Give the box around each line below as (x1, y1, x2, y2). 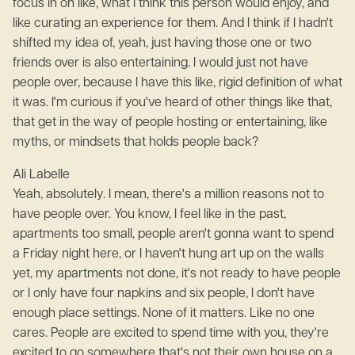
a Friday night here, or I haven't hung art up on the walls (13, 248, 324, 261)
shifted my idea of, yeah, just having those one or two (13, 37, 311, 50)
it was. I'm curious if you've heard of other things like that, (13, 97, 332, 109)
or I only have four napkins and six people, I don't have (13, 288, 315, 300)
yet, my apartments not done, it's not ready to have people (13, 268, 341, 281)
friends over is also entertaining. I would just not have (13, 57, 308, 70)
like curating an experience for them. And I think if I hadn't (13, 17, 333, 30)
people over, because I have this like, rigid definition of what (13, 77, 342, 90)
